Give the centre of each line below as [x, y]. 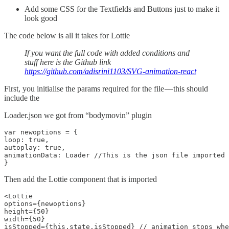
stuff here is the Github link [68, 62]
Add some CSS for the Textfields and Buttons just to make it [122, 9]
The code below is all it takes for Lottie [67, 36]
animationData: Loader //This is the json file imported [114, 155]
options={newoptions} [45, 204]
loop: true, [27, 140]
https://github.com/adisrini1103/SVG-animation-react [110, 72]
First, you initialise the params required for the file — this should [106, 89]
